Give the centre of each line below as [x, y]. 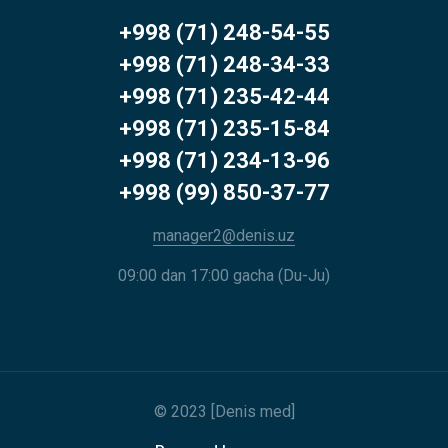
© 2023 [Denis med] [224, 412]
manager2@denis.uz [224, 236]
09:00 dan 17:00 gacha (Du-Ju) [224, 276]
